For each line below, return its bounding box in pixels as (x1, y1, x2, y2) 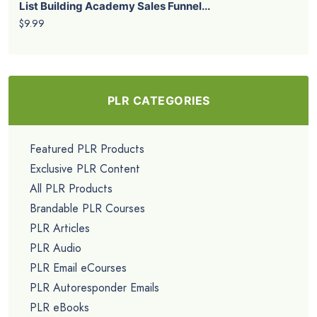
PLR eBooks (30, 299, 89, 316)
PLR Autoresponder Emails (30, 279, 159, 296)
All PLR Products (30, 180, 113, 197)
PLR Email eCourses (30, 259, 127, 276)
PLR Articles (30, 219, 90, 236)
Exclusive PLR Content (30, 160, 140, 177)
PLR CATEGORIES (107, 93, 210, 108)
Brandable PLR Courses (30, 200, 145, 217)
